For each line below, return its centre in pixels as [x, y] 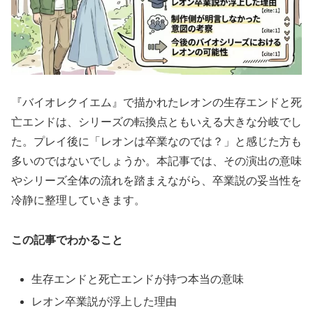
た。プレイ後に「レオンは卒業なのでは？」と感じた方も [156, 141]
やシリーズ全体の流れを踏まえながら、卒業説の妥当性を [156, 180]
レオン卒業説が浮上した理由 [104, 301]
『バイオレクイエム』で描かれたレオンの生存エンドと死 [156, 102]
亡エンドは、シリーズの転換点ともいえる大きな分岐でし [156, 122]
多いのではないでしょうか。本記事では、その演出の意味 [156, 161]
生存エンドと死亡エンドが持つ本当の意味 [138, 279]
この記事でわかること [67, 240]
